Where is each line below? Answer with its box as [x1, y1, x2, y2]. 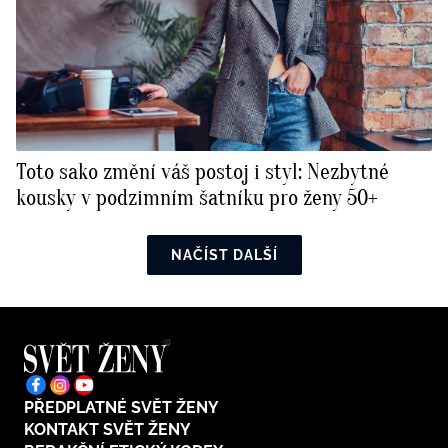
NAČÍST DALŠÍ [170, 247, 278, 264]
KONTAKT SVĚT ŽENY [24, 420, 191, 440]
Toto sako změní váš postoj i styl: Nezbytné [16, 159, 389, 186]
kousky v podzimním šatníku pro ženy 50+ [16, 185, 378, 212]
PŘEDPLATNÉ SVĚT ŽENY [24, 398, 219, 418]
